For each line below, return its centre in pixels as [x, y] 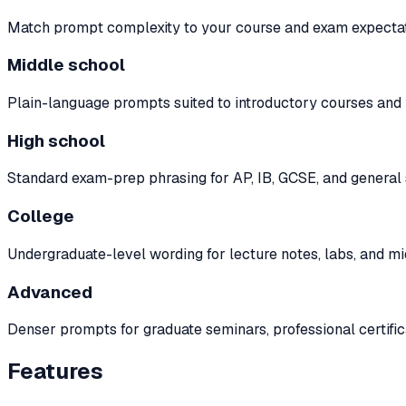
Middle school [66, 65]
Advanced [50, 292]
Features [55, 372]
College [41, 217]
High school [56, 140]
